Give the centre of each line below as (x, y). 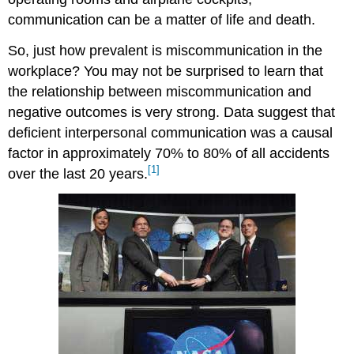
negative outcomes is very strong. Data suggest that (172, 112)
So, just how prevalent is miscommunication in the (166, 50)
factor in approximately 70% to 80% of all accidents (169, 153)
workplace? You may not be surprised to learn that (166, 71)
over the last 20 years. (78, 173)
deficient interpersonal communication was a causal (171, 132)
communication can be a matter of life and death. (162, 19)
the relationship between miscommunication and (160, 91)
